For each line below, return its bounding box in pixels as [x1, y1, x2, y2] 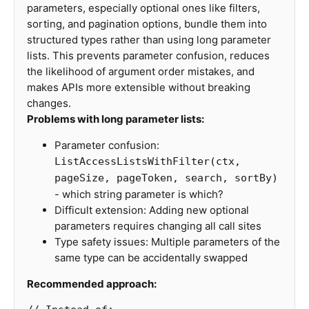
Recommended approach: [27, 277, 157, 290]
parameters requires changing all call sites [54, 219, 261, 232]
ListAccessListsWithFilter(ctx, [54, 155, 241, 168]
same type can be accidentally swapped [54, 251, 248, 264]
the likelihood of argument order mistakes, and [27, 65, 255, 78]
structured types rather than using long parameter [27, 33, 271, 46]
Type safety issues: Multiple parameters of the [54, 235, 280, 248]
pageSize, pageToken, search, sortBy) [54, 172, 278, 184]
